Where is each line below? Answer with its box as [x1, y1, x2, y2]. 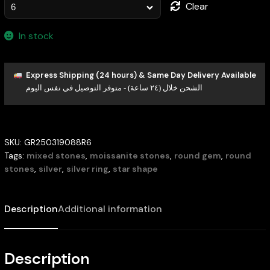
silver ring [66, 163, 108, 175]
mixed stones [26, 150, 86, 162]
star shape [112, 163, 158, 175]
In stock [19, 29, 54, 42]
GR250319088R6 [24, 137, 92, 148]
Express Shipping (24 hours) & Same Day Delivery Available [25, 70, 256, 81]
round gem [174, 150, 221, 162]
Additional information [57, 202, 162, 215]
